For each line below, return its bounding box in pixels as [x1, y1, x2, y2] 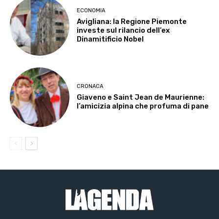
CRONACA [77, 83, 104, 90]
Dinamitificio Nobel [77, 34, 144, 44]
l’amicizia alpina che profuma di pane [77, 102, 209, 111]
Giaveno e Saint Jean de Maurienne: [77, 93, 205, 102]
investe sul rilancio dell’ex [77, 25, 170, 35]
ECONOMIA [77, 7, 106, 14]
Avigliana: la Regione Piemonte [77, 17, 187, 26]
